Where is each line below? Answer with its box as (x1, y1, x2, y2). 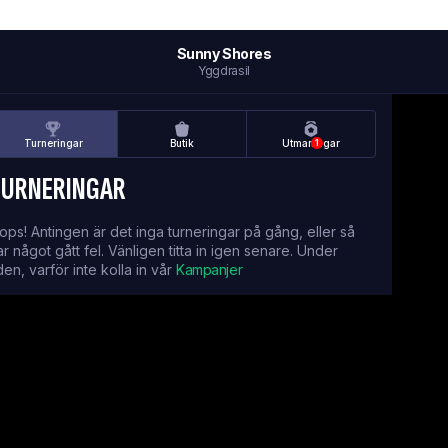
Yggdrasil (198, 63, 250, 78)
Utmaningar (282, 137, 340, 149)
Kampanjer (176, 261, 243, 278)
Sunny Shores (176, 45, 272, 62)
